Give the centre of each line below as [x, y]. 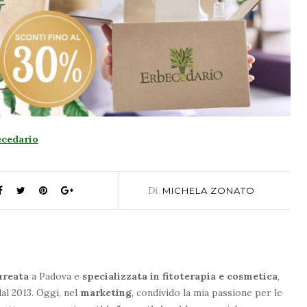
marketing [106, 293]
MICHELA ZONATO [209, 191]
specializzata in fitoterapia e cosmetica [180, 277]
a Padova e [56, 277]
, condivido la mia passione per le [207, 293]
